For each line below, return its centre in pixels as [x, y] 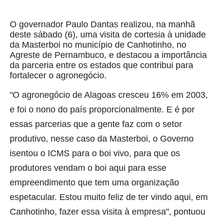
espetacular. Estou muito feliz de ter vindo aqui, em [109, 197]
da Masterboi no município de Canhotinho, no [98, 45]
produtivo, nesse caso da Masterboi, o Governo [102, 139]
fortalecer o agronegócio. [61, 76]
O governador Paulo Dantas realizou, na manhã [102, 25]
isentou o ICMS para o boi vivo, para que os [95, 154]
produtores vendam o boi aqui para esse [88, 168]
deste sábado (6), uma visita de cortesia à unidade [108, 35]
